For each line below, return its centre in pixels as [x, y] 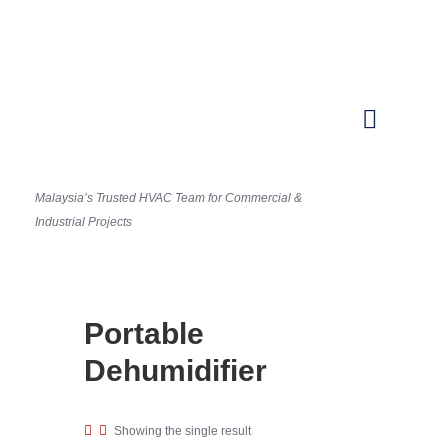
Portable [144, 334]
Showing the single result [182, 430]
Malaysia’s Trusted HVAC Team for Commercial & [168, 198]
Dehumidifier [175, 371]
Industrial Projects [83, 222]
